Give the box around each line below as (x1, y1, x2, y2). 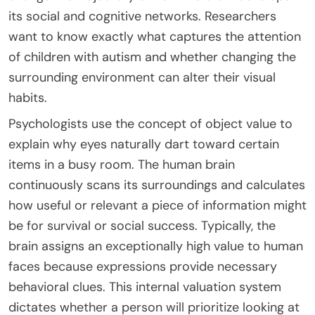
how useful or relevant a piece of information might (8, 196, 307, 214)
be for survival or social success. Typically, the (8, 217, 276, 234)
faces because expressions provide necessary (8, 257, 277, 275)
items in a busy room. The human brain (8, 155, 235, 173)
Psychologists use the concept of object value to (8, 115, 292, 132)
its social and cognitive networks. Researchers (8, 7, 276, 25)
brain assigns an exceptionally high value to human (8, 237, 303, 255)
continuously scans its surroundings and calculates (8, 176, 305, 193)
